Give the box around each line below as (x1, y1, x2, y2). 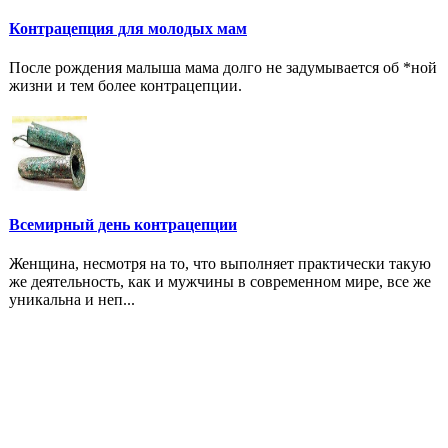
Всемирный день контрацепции (9, 215, 237, 233)
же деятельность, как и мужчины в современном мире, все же (9, 272, 431, 290)
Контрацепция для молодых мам (9, 19, 247, 37)
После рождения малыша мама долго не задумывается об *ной (9, 58, 437, 76)
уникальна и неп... (9, 290, 135, 308)
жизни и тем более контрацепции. (9, 76, 242, 94)
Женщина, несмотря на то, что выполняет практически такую (9, 254, 431, 272)
